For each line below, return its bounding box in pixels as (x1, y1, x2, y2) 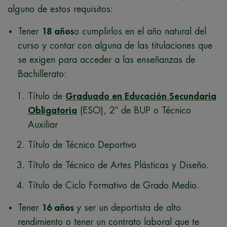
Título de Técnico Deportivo (28, 140, 136, 149)
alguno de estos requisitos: (8, 4, 113, 14)
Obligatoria (28, 105, 77, 115)
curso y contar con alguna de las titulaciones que (18, 41, 212, 50)
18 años (42, 26, 74, 36)
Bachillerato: (18, 69, 66, 79)
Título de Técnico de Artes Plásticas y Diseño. (28, 160, 209, 170)
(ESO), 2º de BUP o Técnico (77, 105, 191, 115)
